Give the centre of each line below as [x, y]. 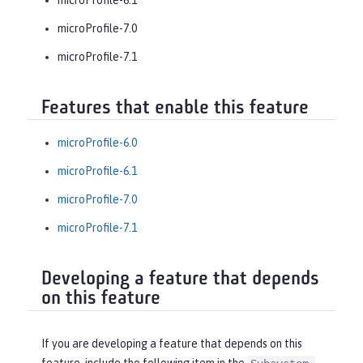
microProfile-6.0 [97, 143]
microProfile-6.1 [97, 171]
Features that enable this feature [175, 108]
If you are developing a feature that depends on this [172, 343]
